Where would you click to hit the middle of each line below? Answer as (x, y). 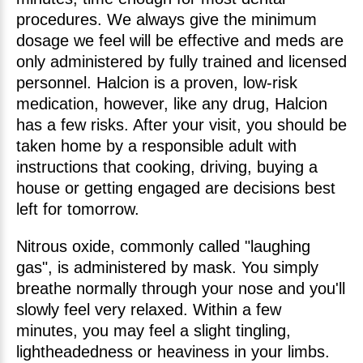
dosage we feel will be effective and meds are (180, 41)
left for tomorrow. (78, 209)
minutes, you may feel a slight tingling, (154, 331)
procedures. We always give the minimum (167, 19)
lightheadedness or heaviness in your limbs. (173, 352)
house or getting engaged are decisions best (176, 188)
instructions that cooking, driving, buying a (167, 167)
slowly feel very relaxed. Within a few (149, 310)
